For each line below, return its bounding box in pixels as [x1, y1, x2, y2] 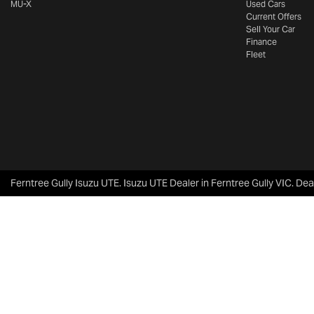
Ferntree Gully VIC [211, 177, 292, 189]
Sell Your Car [246, 24, 295, 34]
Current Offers [246, 11, 301, 22]
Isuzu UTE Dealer [123, 177, 199, 189]
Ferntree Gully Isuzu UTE [11, 177, 119, 189]
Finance [246, 36, 277, 47]
